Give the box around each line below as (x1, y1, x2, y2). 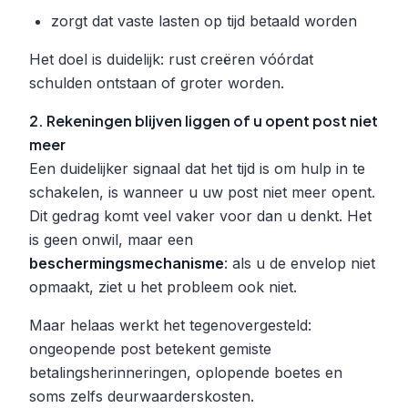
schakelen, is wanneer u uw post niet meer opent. (29, 182, 375, 201)
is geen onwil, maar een (29, 229, 193, 249)
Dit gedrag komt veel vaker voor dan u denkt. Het (29, 206, 372, 225)
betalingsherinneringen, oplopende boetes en (29, 362, 342, 382)
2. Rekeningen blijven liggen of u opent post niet (29, 110, 378, 130)
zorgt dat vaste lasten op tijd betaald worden (51, 11, 357, 30)
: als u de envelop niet (224, 253, 375, 272)
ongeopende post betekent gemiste (29, 339, 271, 358)
